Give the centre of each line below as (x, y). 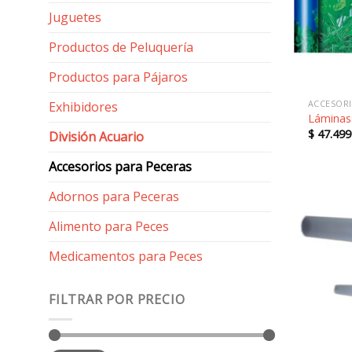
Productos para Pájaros (118, 77)
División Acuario (96, 137)
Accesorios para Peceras (120, 167)
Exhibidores (83, 107)
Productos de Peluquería (121, 47)
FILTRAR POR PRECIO (117, 299)
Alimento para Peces (109, 226)
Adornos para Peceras (114, 196)
